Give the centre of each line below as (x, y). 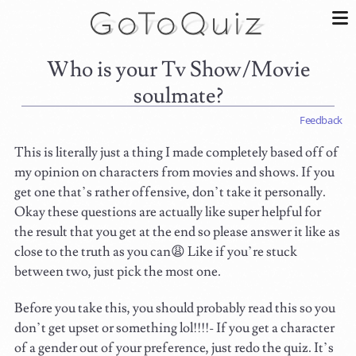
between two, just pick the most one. (118, 272)
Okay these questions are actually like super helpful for (168, 213)
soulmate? (178, 97)
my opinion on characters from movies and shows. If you (175, 173)
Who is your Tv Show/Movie (58, 70)
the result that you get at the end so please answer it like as (178, 232)
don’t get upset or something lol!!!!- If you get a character (175, 329)
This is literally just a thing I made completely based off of (177, 153)
